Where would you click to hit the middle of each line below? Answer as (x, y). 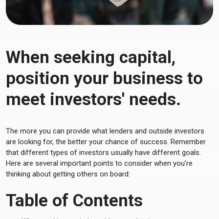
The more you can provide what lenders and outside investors (105, 131)
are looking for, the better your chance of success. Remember (106, 142)
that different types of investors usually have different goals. (103, 153)
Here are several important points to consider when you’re (99, 163)
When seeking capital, (91, 57)
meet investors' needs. (93, 99)
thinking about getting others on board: (68, 174)
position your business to (104, 78)
